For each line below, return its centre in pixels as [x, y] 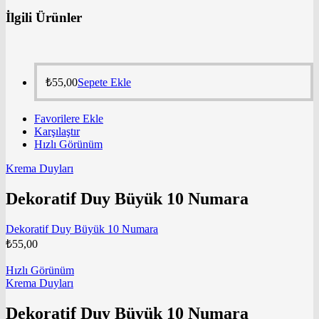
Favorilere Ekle [69, 119]
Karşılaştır [57, 132]
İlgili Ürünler [44, 17]
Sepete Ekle [104, 83]
